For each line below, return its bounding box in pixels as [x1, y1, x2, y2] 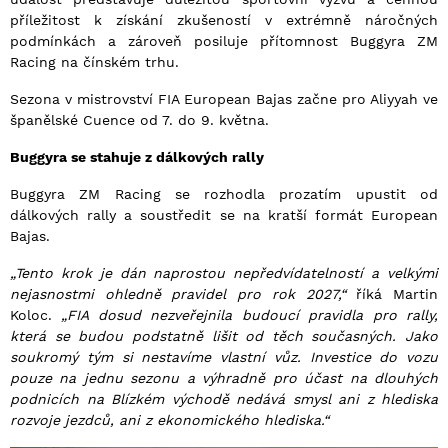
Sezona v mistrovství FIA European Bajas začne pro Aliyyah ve [10, 91, 438, 108]
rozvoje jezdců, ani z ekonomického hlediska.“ [10, 412, 329, 429]
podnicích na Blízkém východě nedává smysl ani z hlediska [10, 391, 438, 408]
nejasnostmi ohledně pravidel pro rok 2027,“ [10, 286, 346, 303]
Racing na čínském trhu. [10, 54, 179, 71]
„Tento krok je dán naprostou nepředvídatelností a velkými [10, 265, 438, 282]
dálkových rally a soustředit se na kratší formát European [10, 207, 438, 224]
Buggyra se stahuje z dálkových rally [10, 149, 264, 166]
